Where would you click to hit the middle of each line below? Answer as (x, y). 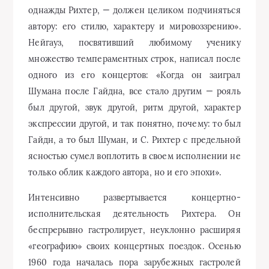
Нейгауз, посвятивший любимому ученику (134, 43)
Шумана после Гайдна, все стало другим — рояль (134, 91)
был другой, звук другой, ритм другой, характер (134, 107)
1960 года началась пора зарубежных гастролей (134, 262)
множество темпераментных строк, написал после (134, 59)
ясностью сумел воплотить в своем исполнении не (134, 156)
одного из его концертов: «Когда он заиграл (134, 75)
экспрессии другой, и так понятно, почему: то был (134, 124)
